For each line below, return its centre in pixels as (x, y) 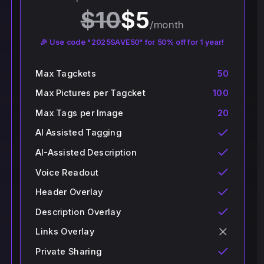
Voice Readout (67, 172)
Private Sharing (68, 251)
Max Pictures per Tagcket (90, 93)
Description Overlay (78, 212)
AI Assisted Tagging (78, 132)
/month (166, 24)
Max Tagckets (65, 73)
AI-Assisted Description (86, 152)
